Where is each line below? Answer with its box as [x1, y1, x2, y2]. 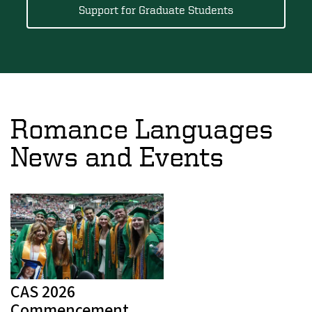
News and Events [10, 141, 224, 171]
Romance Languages [10, 113, 273, 143]
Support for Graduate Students [79, 3, 233, 16]
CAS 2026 [10, 280, 75, 305]
